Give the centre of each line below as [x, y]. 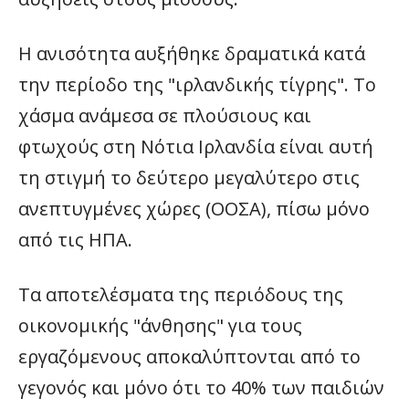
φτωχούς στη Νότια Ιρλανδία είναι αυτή [196, 147]
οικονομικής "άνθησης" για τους [160, 325]
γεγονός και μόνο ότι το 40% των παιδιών [201, 388]
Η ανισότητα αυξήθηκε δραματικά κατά [192, 53]
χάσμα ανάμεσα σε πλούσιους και [165, 115]
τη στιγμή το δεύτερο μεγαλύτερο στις [189, 178]
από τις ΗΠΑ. [75, 240]
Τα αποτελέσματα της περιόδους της [181, 294]
